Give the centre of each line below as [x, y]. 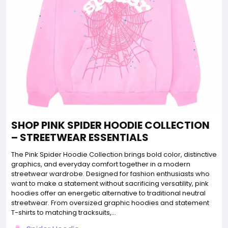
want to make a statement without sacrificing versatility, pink [110, 183]
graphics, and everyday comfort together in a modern [101, 164]
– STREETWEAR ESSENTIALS [80, 137]
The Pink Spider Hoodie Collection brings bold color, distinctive [114, 154]
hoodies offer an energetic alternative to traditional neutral [108, 193]
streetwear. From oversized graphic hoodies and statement [110, 203]
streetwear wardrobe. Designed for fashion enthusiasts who [110, 174]
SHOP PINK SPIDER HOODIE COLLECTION [110, 125]
